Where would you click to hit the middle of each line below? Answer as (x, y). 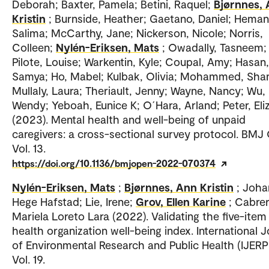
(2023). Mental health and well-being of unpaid (129, 119)
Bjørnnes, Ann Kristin (179, 187)
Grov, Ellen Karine (181, 202)
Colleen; (34, 47)
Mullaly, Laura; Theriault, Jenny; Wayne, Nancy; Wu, (139, 91)
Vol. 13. (29, 148)
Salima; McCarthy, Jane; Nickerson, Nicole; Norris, (138, 33)
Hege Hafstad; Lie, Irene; (74, 202)
